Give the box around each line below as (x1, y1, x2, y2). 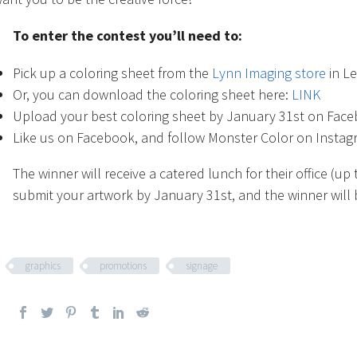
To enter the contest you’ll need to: (13, 26, 242, 45)
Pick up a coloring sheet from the (13, 64, 212, 83)
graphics (25, 259, 61, 273)
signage (186, 259, 218, 273)
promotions (100, 259, 147, 273)
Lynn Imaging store (212, 64, 326, 83)
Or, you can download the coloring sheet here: (13, 85, 292, 104)
